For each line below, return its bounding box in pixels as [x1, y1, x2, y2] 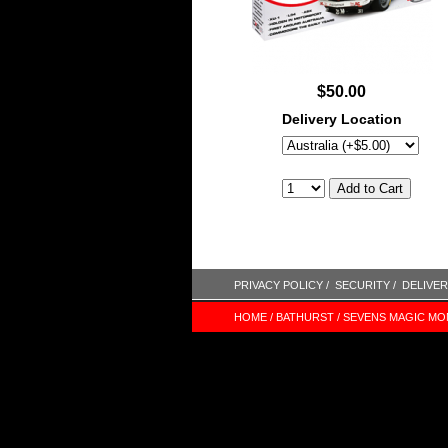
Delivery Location [282, 111, 402, 128]
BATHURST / [275, 311, 340, 323]
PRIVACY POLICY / [234, 279, 329, 291]
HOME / [233, 311, 273, 323]
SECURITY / [335, 279, 396, 291]
